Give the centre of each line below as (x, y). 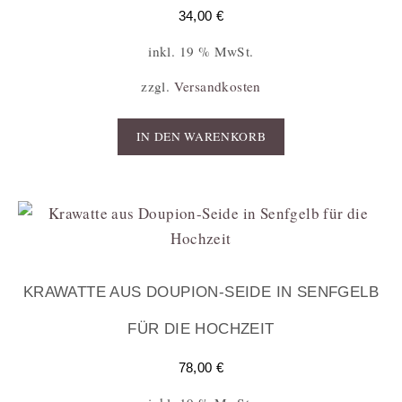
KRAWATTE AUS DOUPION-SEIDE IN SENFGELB (201, 293)
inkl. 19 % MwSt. (201, 51)
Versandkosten (217, 87)
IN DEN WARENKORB (201, 136)
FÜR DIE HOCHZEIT (201, 329)
